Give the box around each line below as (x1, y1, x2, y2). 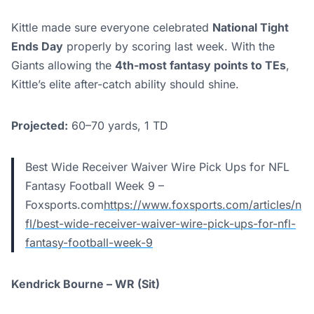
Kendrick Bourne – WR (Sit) (11, 277, 160, 292)
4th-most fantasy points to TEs (115, 58, 286, 73)
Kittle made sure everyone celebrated (11, 20, 212, 35)
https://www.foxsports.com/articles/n (104, 198, 301, 212)
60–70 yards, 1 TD (68, 118, 168, 133)
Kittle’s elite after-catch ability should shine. (11, 77, 239, 92)
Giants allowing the (11, 58, 115, 73)
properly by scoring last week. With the (63, 39, 275, 54)
